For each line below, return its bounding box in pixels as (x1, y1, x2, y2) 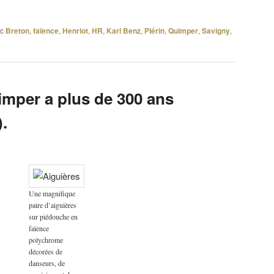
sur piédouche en (28, 212, 78, 222)
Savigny (202, 24, 230, 36)
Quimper (168, 24, 198, 36)
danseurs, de (28, 258, 65, 268)
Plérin (144, 24, 165, 36)
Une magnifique (28, 188, 75, 199)
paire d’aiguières (28, 200, 76, 210)
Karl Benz (106, 24, 141, 36)
